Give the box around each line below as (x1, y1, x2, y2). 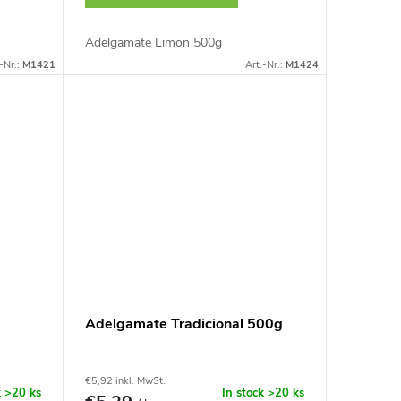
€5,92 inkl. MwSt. (84, 374, 166, 388)
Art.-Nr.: (245, 57, 286, 72)
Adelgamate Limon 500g (84, 33, 222, 51)
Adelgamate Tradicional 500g (84, 314, 283, 335)
